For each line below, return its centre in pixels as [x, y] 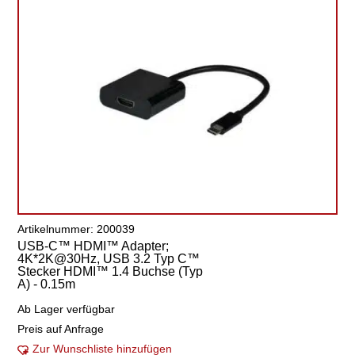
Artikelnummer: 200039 [76, 229]
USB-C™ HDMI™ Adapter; [94, 246]
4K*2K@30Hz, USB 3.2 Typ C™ [109, 259]
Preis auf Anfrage [61, 329]
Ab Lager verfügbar [67, 309]
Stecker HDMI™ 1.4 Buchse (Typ [111, 271]
